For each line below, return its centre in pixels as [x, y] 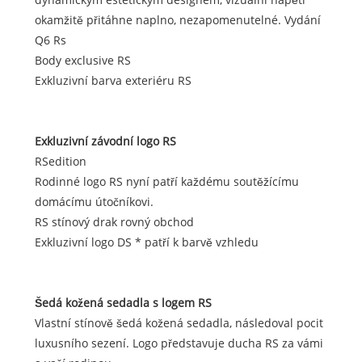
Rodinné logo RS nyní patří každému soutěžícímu [166, 182]
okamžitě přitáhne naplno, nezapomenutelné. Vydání [177, 20]
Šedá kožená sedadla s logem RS [123, 303]
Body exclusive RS [82, 61]
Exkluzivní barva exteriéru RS [113, 81]
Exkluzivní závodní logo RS [105, 141]
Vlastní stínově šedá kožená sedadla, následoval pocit [179, 323]
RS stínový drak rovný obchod [114, 222]
